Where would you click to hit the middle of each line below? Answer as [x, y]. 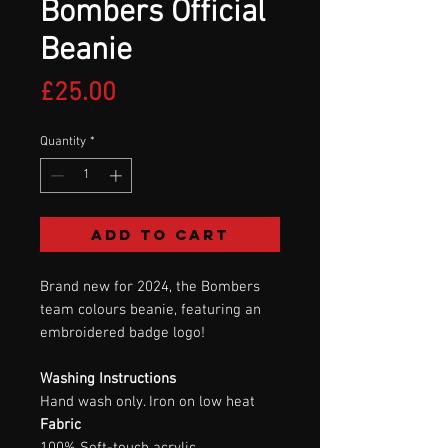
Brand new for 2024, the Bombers [150, 287]
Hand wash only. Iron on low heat [147, 402]
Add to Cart [160, 235]
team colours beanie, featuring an [150, 310]
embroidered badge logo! [122, 333]
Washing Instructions [108, 379]
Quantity [63, 141]
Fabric [60, 425]
